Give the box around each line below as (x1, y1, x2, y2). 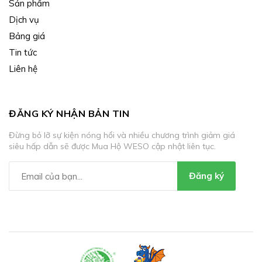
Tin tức (9, 47, 37, 58)
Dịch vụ (9, 14, 39, 26)
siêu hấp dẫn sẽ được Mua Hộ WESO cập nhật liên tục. (9, 141, 216, 152)
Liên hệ (9, 63, 37, 75)
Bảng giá (9, 30, 45, 42)
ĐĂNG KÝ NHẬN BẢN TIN (9, 108, 129, 120)
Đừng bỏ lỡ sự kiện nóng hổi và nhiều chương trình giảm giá (9, 130, 235, 141)
